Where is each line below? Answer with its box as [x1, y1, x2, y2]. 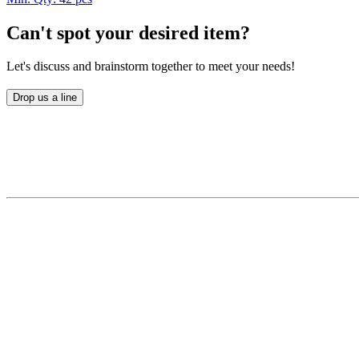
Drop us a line [13, 91, 77, 103]
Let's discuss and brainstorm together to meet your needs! [6, 58, 295, 73]
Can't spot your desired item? [6, 22, 250, 43]
